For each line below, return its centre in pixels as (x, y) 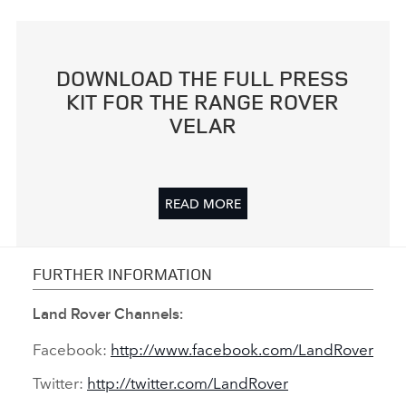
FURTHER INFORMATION (122, 273)
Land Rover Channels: (108, 315)
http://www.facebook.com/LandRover (242, 349)
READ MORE (203, 203)
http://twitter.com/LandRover (188, 382)
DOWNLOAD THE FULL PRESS (203, 77)
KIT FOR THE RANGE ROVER (203, 101)
